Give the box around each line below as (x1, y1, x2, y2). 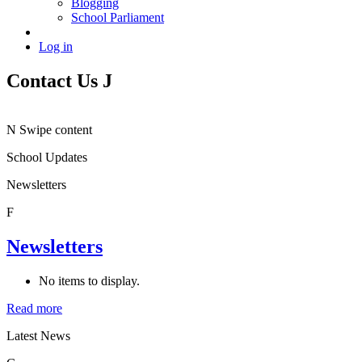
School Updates (6, 150, 87, 165)
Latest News (6, 329, 70, 343)
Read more (6, 301, 62, 316)
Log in (39, 40, 73, 54)
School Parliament (71, 11, 164, 25)
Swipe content (19, 123, 92, 137)
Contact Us (6, 70, 98, 92)
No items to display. (39, 274, 140, 288)
